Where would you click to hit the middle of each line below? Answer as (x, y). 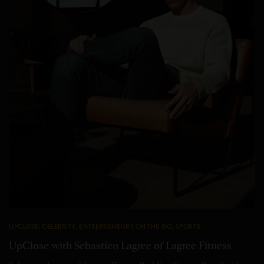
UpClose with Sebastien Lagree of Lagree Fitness (120, 246)
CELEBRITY (59, 227)
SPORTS (188, 227)
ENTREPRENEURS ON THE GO (126, 227)
